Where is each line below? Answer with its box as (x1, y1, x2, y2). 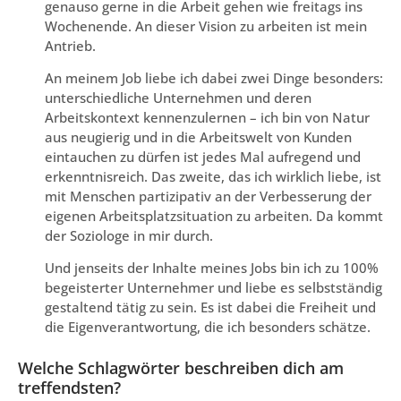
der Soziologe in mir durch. (45, 226, 213, 244)
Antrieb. (45, 36, 96, 55)
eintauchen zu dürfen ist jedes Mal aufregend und (45, 147, 361, 166)
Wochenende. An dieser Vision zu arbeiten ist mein (45, 16, 367, 35)
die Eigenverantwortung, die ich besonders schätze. (45, 318, 371, 337)
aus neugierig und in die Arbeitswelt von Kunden (45, 127, 352, 146)
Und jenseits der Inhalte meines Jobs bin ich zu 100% (45, 259, 379, 277)
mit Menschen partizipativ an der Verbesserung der (45, 186, 371, 205)
